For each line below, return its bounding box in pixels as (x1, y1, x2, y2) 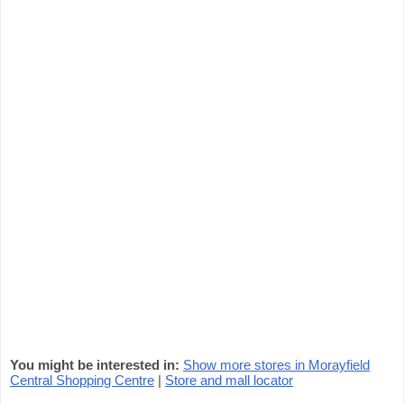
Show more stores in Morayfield (183, 357, 370, 372)
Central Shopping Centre (10, 372, 154, 388)
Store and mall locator (165, 372, 293, 388)
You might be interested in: (10, 357, 179, 372)
